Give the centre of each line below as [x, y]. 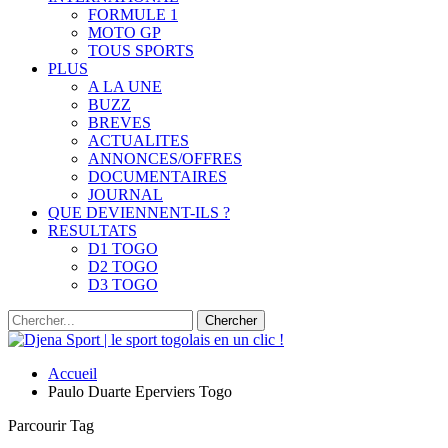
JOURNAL [125, 194]
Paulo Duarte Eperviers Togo [140, 391]
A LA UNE [125, 86]
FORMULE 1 [133, 14]
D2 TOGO [123, 266]
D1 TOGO [123, 248]
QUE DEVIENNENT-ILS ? [139, 212]
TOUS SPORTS [141, 50]
